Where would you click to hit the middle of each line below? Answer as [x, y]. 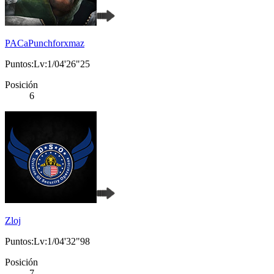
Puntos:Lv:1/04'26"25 [47, 64]
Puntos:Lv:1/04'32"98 [47, 242]
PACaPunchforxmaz [45, 43]
